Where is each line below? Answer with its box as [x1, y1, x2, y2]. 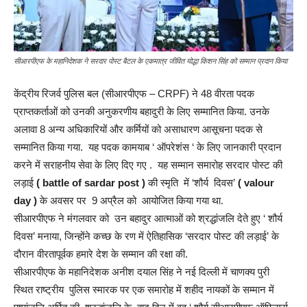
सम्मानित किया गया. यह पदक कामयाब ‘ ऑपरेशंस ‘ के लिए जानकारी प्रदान [14, 141, 282, 153]
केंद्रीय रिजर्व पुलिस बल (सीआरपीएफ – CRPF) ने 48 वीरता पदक [14, 88, 254, 99]
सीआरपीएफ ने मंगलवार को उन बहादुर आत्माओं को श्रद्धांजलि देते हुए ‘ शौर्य [14, 212, 285, 224]
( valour [238, 177, 274, 188]
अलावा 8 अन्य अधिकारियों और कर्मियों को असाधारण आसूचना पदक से [14, 123, 262, 135]
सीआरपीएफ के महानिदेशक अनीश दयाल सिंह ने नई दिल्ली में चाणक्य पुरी [14, 266, 272, 278]
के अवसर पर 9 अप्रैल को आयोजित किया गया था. [37, 195, 223, 206]
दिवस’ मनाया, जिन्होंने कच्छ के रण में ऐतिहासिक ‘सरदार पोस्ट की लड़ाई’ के [14, 230, 279, 242]
